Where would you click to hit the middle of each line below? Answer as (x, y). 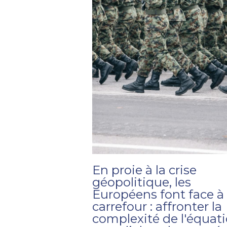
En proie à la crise (145, 170)
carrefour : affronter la (157, 206)
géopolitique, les (142, 182)
